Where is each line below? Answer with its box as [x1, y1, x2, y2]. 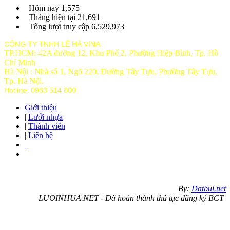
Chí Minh [4, 57, 35, 67]
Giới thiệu [25, 103, 57, 112]
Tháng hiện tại [27, 12, 78, 22]
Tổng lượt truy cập [27, 22, 91, 31]
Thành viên [28, 121, 65, 130]
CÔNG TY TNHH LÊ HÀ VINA [4, 40, 100, 48]
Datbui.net [191, 184, 226, 193]
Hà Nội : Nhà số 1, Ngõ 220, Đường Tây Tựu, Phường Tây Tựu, [4, 67, 219, 76]
